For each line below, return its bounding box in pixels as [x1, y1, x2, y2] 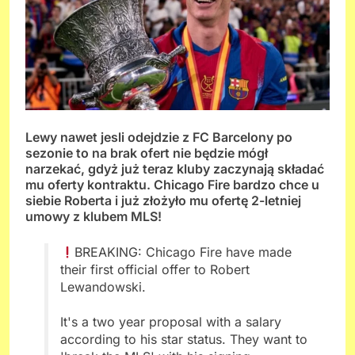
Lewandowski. [60, 278, 146, 295]
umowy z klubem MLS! [25, 208, 162, 224]
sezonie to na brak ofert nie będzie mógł [25, 144, 268, 161]
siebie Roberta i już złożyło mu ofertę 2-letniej [25, 192, 301, 208]
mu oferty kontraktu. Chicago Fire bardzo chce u [25, 176, 319, 193]
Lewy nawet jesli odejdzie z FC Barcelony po [25, 128, 292, 145]
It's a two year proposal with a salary [60, 313, 281, 330]
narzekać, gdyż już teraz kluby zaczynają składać [25, 160, 324, 177]
